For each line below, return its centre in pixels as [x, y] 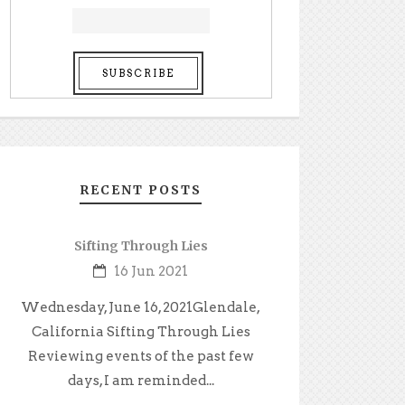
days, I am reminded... [141, 380]
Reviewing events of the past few [141, 356]
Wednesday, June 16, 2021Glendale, [141, 307]
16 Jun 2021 [151, 271]
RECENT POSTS [141, 189]
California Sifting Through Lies [141, 331]
